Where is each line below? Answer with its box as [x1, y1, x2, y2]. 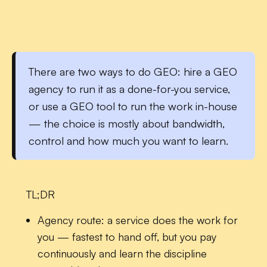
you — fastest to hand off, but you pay [38, 229, 217, 243]
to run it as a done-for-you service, [64, 82, 230, 96]
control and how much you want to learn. [29, 133, 228, 148]
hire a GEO [184, 64, 237, 79]
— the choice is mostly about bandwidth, [29, 116, 225, 131]
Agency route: [38, 213, 105, 226]
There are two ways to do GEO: [29, 64, 184, 79]
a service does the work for [104, 213, 238, 226]
